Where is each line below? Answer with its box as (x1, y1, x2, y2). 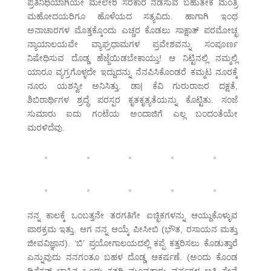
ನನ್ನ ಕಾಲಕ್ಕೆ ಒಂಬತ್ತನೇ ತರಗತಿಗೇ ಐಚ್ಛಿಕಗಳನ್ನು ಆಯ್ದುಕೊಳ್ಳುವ (27, 211, 238, 221)
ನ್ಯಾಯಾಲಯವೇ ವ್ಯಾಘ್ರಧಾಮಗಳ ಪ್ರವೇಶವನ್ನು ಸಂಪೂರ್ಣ (27, 39, 238, 50)
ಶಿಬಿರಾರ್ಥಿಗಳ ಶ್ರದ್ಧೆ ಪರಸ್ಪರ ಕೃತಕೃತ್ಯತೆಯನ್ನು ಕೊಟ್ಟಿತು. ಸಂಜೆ (27, 95, 238, 105)
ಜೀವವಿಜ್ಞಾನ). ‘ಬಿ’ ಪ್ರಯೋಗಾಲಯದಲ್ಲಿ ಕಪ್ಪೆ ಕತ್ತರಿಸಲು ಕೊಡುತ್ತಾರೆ (27, 238, 238, 249)
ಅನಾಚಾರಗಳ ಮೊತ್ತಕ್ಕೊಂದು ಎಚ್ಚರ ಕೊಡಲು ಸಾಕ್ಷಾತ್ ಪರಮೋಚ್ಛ (27, 25, 238, 36)
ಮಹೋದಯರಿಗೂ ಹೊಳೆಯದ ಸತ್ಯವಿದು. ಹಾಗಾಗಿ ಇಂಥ (27, 11, 238, 22)
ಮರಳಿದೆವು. (27, 123, 65, 133)
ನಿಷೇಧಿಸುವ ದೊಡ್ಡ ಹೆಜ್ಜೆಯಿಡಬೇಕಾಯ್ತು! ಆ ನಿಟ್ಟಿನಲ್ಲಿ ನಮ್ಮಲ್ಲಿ (27, 53, 238, 64)
